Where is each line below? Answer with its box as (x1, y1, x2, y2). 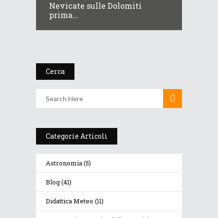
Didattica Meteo (46, 197, 93, 206)
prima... (49, 9, 78, 20)
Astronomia (46, 159, 82, 168)
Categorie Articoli (46, 131, 108, 141)
